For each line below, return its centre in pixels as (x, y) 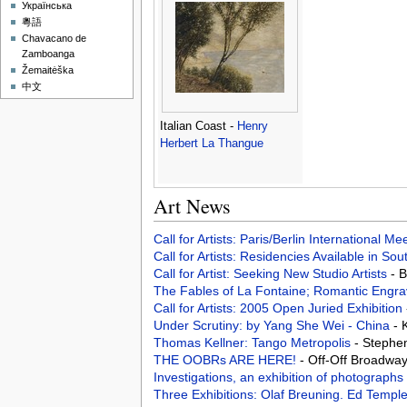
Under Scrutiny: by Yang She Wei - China (273, 326)
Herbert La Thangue (211, 144)
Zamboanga (49, 54)
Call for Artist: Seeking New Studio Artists (272, 274)
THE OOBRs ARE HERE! (226, 360)
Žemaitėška (48, 70)
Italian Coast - (198, 127)
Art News (192, 206)
